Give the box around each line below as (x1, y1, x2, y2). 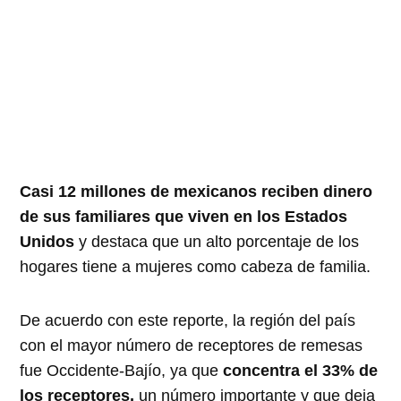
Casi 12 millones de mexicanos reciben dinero (20, 182, 373, 200)
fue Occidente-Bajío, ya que (20, 361, 219, 380)
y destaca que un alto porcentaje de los (74, 232, 360, 251)
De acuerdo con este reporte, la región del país (20, 311, 356, 329)
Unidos (20, 232, 75, 251)
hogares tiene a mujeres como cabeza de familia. (20, 257, 371, 276)
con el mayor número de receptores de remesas (20, 336, 363, 354)
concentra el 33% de (218, 361, 379, 380)
